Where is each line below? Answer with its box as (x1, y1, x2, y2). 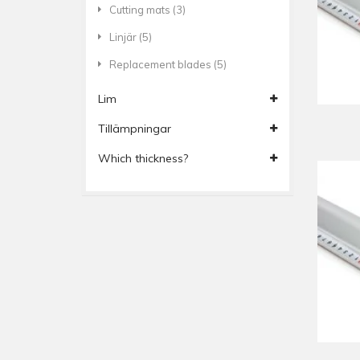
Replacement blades (109, 58, 214, 71)
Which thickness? (98, 151, 188, 166)
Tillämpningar (98, 121, 171, 136)
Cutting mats (109, 3, 173, 16)
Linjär (109, 31, 139, 43)
